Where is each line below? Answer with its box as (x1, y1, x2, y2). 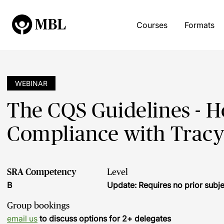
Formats (184, 20, 214, 30)
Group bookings (7, 200, 69, 210)
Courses (136, 20, 167, 30)
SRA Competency (7, 167, 76, 177)
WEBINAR (15, 79, 47, 87)
